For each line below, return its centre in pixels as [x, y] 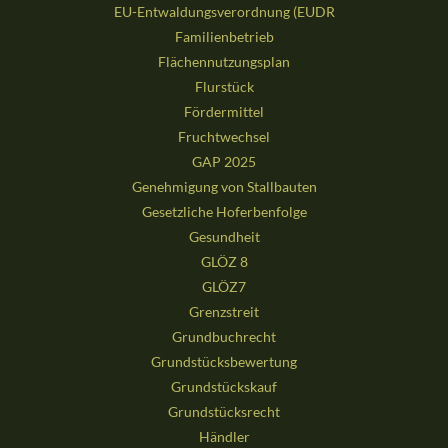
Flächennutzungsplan [224, 62]
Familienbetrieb [224, 37]
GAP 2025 [224, 162]
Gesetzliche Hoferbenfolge [224, 212]
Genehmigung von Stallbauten [224, 187]
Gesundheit [224, 237]
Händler [224, 437]
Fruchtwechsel [224, 137]
